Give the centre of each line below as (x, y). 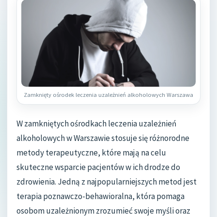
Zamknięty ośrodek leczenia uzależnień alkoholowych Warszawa (108, 94)
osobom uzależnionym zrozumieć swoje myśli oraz (103, 210)
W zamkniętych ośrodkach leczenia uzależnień (96, 123)
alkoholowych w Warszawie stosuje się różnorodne (103, 138)
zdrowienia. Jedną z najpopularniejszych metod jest (107, 181)
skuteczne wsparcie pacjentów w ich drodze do (98, 167)
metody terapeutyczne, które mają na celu (91, 152)
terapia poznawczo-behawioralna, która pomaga (101, 196)
